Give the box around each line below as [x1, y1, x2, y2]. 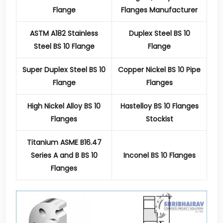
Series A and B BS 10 [30, 150, 98, 161]
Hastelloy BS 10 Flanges [120, 101, 199, 111]
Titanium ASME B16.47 [26, 137, 102, 148]
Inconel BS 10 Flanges [123, 150, 196, 161]
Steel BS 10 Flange [33, 41, 95, 52]
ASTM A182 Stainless [30, 28, 98, 39]
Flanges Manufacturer [121, 5, 198, 15]
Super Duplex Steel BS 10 [22, 65, 106, 75]
